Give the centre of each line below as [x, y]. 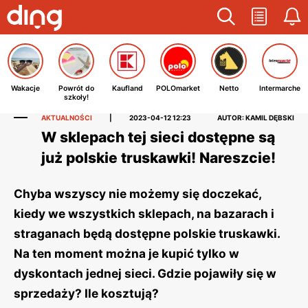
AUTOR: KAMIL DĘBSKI [256, 118]
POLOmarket [178, 88]
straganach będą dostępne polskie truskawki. [147, 233]
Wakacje [25, 88]
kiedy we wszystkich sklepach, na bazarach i [144, 213]
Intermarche [280, 88]
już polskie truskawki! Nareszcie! [158, 158]
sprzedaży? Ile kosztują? [86, 293]
